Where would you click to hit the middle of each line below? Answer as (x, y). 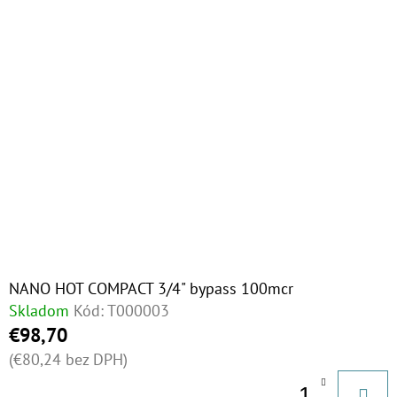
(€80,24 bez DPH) (68, 359)
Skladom (39, 311)
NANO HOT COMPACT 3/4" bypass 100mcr (151, 288)
